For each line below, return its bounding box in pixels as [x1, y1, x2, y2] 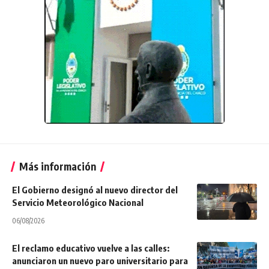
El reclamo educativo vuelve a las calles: [12, 243, 169, 254]
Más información [19, 160, 96, 174]
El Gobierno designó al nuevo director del [12, 184, 178, 196]
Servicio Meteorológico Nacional [12, 197, 144, 208]
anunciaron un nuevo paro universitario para [12, 255, 188, 267]
